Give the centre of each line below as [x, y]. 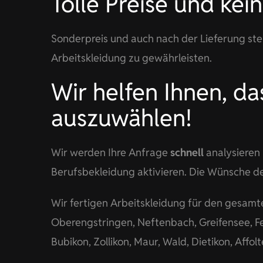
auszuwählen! [121, 118]
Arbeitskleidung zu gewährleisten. [131, 58]
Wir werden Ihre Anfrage [110, 152]
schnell [187, 152]
